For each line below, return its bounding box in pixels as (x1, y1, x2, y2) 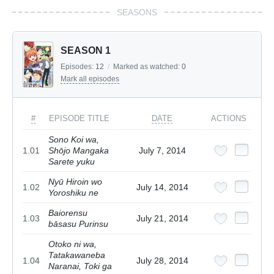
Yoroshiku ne (48, 187, 98, 198)
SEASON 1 (61, 45, 111, 56)
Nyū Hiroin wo (48, 176, 102, 187)
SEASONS (117, 7, 157, 17)
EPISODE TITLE (49, 113, 109, 123)
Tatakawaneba (48, 250, 105, 260)
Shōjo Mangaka (48, 145, 109, 155)
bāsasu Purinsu (48, 218, 108, 229)
